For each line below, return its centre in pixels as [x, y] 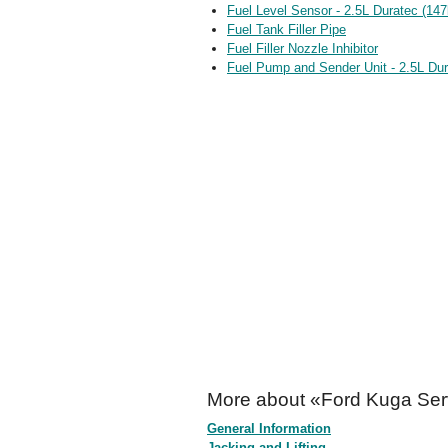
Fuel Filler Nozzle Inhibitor [302, 48]
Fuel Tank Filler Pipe [286, 29]
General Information [269, 428]
